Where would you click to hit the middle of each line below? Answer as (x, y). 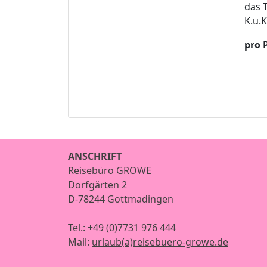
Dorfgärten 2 (97, 185)
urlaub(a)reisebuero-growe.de (160, 242)
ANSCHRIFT (95, 156)
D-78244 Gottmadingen (121, 199)
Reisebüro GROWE (110, 170)
